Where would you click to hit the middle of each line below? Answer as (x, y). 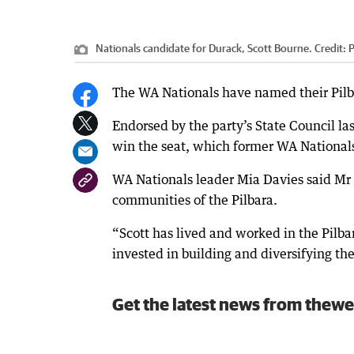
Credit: (330, 49)
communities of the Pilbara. (195, 200)
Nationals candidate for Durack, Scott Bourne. (204, 49)
